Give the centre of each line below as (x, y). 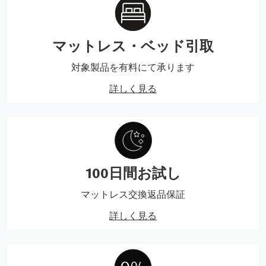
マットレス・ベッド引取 (133, 45)
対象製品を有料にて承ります (133, 67)
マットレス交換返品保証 (133, 194)
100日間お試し (133, 172)
